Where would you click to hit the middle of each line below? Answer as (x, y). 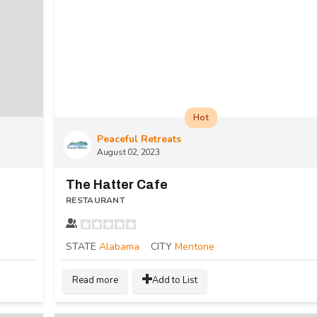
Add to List (175, 281)
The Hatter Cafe (117, 185)
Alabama (119, 247)
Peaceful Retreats (139, 139)
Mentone (195, 247)
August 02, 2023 (128, 152)
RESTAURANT (95, 201)
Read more (95, 281)
